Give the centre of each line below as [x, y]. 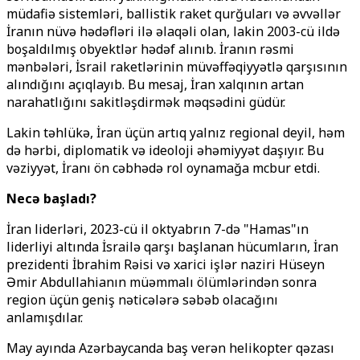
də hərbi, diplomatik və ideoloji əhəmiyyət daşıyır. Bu [165, 150]
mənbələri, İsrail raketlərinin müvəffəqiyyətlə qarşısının [177, 67]
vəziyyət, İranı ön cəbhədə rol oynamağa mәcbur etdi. [163, 168]
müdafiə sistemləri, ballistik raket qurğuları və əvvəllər [174, 14]
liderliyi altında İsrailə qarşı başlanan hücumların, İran [172, 247]
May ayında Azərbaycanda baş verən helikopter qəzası [170, 348]
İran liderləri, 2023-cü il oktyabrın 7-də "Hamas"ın [157, 229]
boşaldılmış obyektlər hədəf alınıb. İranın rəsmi [150, 49]
